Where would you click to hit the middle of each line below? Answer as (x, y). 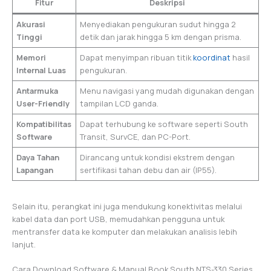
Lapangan (35, 170)
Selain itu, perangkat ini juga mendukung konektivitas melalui (127, 207)
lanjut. (24, 245)
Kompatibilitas (44, 124)
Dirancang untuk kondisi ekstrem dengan (158, 158)
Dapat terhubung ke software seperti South (164, 124)
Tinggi (30, 37)
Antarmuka (38, 91)
